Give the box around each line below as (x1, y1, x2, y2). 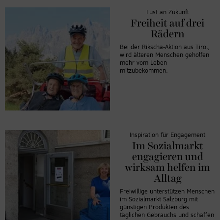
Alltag (153, 173, 182, 184)
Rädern (150, 29, 185, 39)
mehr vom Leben (120, 59, 167, 66)
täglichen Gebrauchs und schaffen (120, 212, 214, 219)
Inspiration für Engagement (130, 132, 205, 138)
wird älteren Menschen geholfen (120, 52, 209, 58)
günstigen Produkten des (120, 204, 189, 211)
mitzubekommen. (120, 67, 168, 74)
